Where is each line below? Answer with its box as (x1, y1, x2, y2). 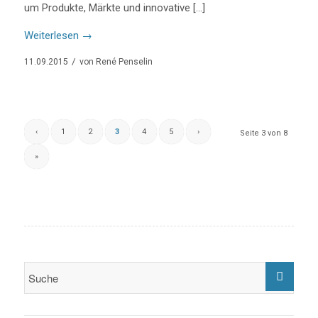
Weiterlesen (23, 29, 79, 42)
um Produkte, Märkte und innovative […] (23, 1, 205, 15)
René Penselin (95, 57, 153, 67)
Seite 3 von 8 (240, 128, 288, 138)
